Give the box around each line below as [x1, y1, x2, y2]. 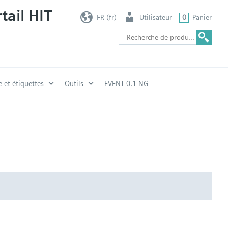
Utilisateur [139, 13, 172, 21]
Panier [192, 13, 212, 21]
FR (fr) [96, 13, 117, 21]
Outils [65, 79, 83, 88]
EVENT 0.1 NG [104, 79, 148, 88]
